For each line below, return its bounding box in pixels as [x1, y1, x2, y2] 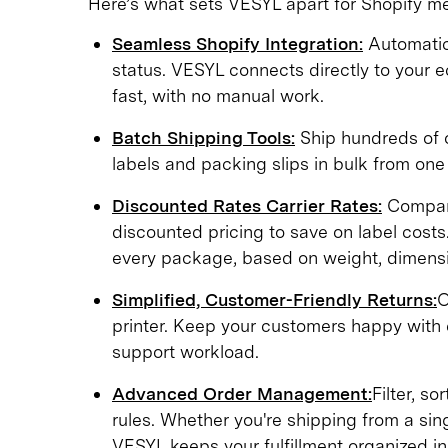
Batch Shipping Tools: [112, 126, 295, 148]
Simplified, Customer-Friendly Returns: [112, 288, 437, 310]
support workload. [112, 340, 259, 362]
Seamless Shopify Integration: [112, 32, 363, 54]
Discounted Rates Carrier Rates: [112, 194, 382, 216]
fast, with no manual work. [112, 84, 324, 106]
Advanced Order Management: [112, 382, 372, 404]
